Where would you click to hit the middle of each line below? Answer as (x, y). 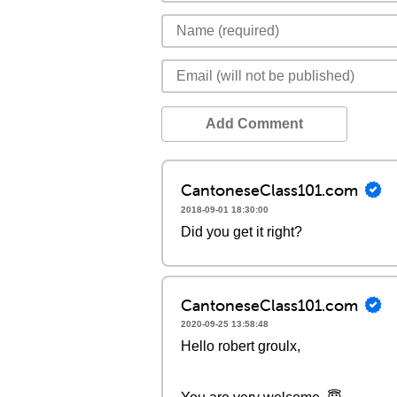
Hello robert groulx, (241, 346)
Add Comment (254, 124)
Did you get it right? (241, 232)
